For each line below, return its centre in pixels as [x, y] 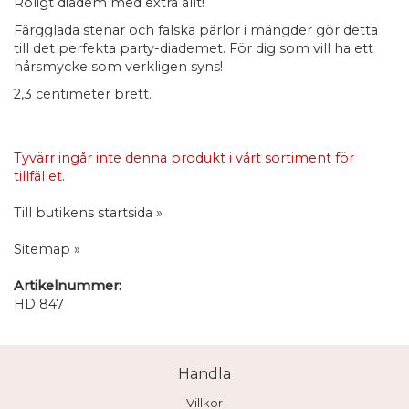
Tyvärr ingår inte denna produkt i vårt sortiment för [184, 158]
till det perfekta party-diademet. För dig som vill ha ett [194, 48]
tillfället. [39, 176]
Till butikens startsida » [88, 213]
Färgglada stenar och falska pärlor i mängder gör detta [196, 30]
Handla [204, 374]
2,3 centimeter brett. [83, 94]
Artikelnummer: [68, 286]
